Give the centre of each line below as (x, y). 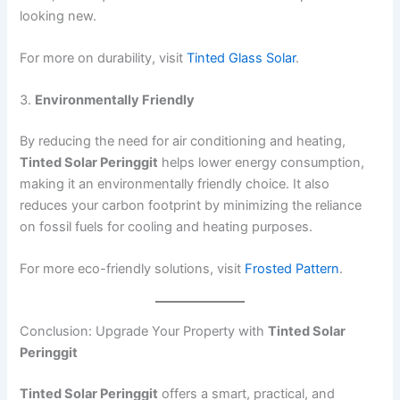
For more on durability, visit (104, 58)
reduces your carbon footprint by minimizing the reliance (191, 206)
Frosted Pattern (292, 269)
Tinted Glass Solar (242, 58)
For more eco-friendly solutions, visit (133, 269)
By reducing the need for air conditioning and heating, (183, 142)
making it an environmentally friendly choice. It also (175, 184)
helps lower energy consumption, (262, 163)
